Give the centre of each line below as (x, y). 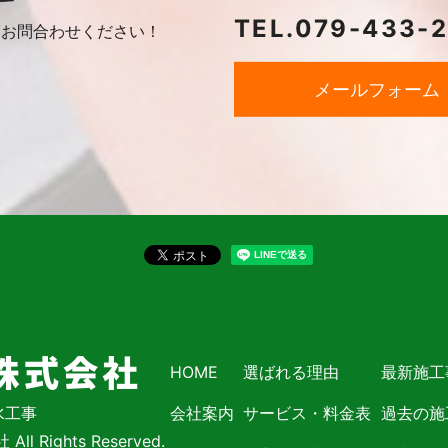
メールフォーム (377, 89)
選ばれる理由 (291, 371)
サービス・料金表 (307, 413)
